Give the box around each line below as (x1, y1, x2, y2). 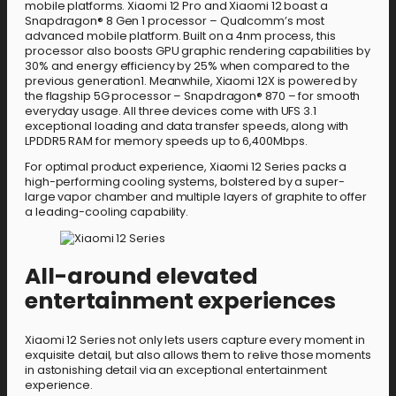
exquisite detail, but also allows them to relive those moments (25, 346, 371, 362)
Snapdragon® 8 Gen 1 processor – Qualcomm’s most (25, 12, 325, 28)
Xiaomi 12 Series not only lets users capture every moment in (25, 331, 365, 347)
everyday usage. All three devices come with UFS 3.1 (25, 103, 316, 118)
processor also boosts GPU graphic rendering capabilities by (25, 42, 371, 58)
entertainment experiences (25, 285, 336, 316)
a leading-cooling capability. (25, 204, 189, 220)
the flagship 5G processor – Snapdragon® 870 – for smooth (25, 88, 361, 103)
